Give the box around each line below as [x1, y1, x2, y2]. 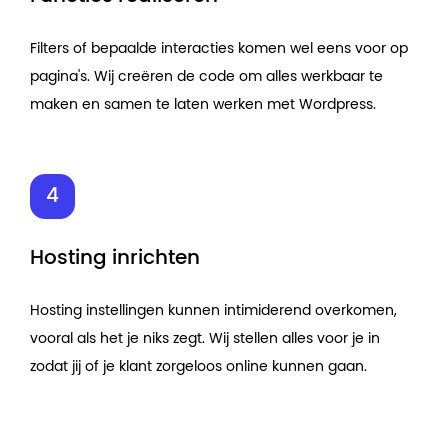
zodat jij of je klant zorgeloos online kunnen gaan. [30, 359, 367, 374]
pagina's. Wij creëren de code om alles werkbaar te [30, 69, 383, 84]
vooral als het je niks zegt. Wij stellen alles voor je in [30, 331, 380, 346]
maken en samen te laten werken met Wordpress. [30, 97, 376, 112]
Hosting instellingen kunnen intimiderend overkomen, [30, 303, 397, 318]
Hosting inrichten [30, 247, 200, 268]
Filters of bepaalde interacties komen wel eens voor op [30, 41, 408, 56]
